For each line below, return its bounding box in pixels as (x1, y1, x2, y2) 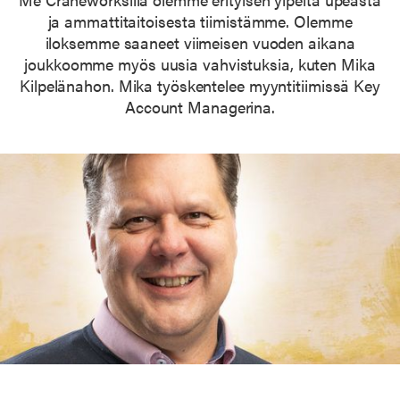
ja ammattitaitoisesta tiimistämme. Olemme (47, 10, 353, 32)
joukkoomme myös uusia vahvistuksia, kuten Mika (24, 53, 376, 75)
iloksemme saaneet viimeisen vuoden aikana (45, 31, 355, 54)
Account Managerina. (124, 96, 276, 118)
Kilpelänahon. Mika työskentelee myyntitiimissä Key (20, 74, 380, 96)
